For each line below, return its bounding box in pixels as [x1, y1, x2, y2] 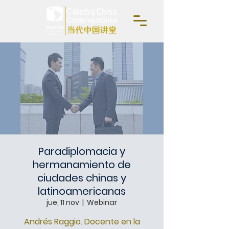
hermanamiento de [33, 157, 131, 172]
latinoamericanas [38, 184, 126, 198]
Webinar [87, 197, 117, 208]
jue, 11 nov [47, 197, 79, 208]
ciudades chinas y [37, 171, 126, 185]
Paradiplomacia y [38, 144, 125, 158]
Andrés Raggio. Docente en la [24, 216, 140, 227]
